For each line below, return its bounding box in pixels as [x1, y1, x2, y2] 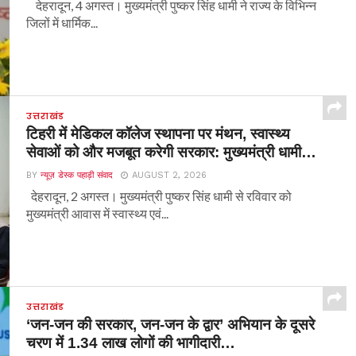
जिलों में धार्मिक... [26, 14, 99, 30]
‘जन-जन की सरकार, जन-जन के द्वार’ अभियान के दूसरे [26, 315, 315, 333]
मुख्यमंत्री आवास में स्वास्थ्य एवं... [26, 205, 169, 221]
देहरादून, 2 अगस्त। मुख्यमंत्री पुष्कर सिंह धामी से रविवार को [26, 188, 292, 203]
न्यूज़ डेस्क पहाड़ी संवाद [41, 169, 114, 180]
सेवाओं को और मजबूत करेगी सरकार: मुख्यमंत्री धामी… [26, 143, 317, 161]
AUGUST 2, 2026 [132, 169, 207, 180]
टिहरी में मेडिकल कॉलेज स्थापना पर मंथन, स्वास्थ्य [26, 125, 291, 142]
